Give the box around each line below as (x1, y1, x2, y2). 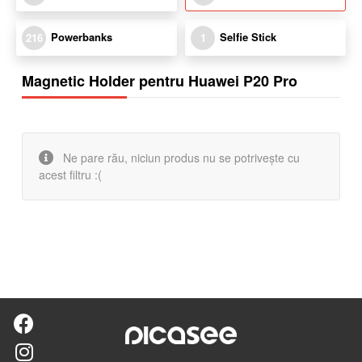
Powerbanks (51, 28, 112, 44)
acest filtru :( (39, 166, 102, 183)
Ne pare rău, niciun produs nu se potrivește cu (60, 149, 300, 166)
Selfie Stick (220, 28, 276, 44)
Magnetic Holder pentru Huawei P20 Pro (22, 69, 297, 91)
